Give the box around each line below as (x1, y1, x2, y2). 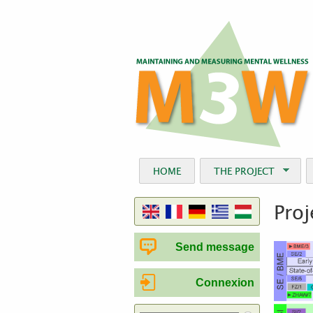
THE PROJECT (214, 163, 275, 178)
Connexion (196, 277, 254, 289)
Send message (175, 241, 254, 253)
